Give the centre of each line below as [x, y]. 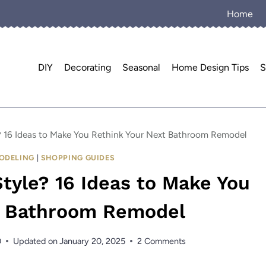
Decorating [87, 67]
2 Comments [161, 241]
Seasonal [142, 67]
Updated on [35, 241]
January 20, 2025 [92, 241]
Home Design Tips [210, 67]
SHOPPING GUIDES [78, 158]
